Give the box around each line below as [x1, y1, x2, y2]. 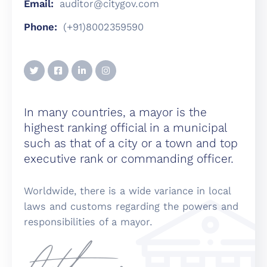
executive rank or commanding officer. [24, 152, 234, 166]
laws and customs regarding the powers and [24, 200, 238, 213]
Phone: [24, 21, 57, 33]
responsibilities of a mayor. [24, 216, 153, 228]
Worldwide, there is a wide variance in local [24, 185, 231, 197]
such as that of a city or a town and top [24, 136, 238, 151]
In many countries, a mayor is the [24, 105, 207, 120]
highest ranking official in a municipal [24, 121, 226, 135]
